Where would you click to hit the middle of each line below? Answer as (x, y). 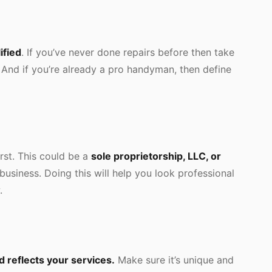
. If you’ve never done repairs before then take (128, 52)
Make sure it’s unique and (174, 260)
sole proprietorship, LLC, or (156, 156)
